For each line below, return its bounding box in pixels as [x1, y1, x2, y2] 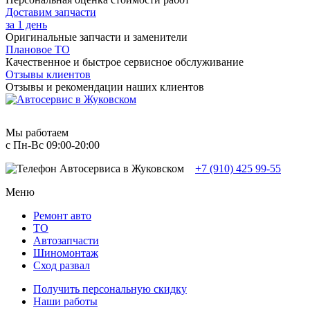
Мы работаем [6, 127, 69, 139]
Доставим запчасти [6, 6, 96, 19]
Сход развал [33, 259, 90, 272]
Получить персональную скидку [33, 283, 187, 295]
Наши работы [33, 295, 98, 308]
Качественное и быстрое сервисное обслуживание [6, 56, 244, 69]
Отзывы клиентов [6, 69, 91, 81]
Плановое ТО [6, 44, 70, 56]
